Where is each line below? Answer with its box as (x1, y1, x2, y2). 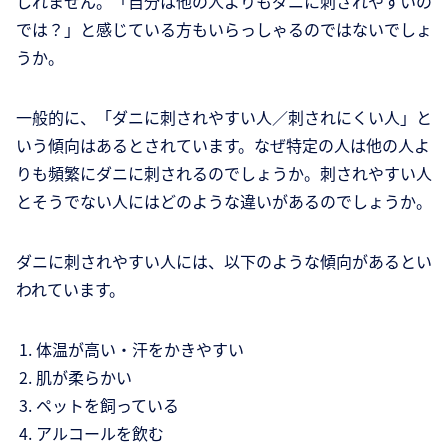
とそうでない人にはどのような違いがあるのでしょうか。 (16, 189, 432, 214)
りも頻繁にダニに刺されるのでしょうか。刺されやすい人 (16, 161, 432, 186)
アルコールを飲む (36, 421, 164, 446)
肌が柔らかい (36, 365, 132, 390)
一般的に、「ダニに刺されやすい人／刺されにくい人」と (16, 105, 432, 130)
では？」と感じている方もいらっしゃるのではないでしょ (16, 17, 432, 42)
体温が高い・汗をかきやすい (36, 337, 244, 362)
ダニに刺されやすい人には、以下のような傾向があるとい (16, 249, 432, 274)
